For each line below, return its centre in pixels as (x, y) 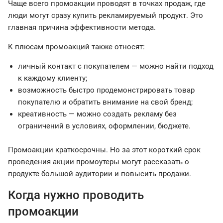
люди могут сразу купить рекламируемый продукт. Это (106, 16)
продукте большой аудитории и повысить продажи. (101, 174)
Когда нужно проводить (76, 195)
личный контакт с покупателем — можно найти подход (116, 66)
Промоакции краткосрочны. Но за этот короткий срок (104, 150)
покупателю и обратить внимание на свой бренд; (105, 102)
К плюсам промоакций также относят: (76, 47)
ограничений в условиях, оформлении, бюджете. (104, 126)
